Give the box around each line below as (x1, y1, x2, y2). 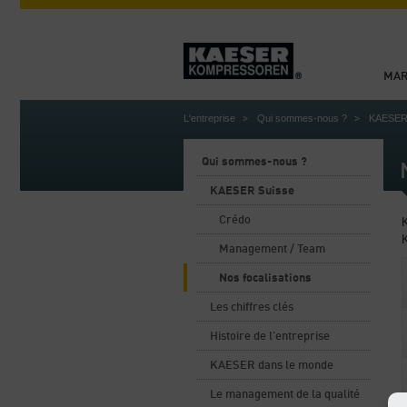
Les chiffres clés (210, 302, 293, 313)
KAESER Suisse (210, 185, 294, 197)
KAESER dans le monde (210, 360, 333, 372)
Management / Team (219, 243, 325, 255)
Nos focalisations (219, 273, 312, 284)
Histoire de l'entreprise (210, 331, 330, 342)
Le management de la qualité (210, 389, 360, 401)
